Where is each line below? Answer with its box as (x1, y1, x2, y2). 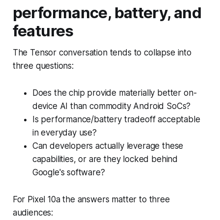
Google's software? (32, 167, 105, 177)
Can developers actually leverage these (32, 140, 184, 151)
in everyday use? (32, 127, 97, 137)
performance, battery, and (12, 3, 202, 22)
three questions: (12, 60, 74, 71)
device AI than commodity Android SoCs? (32, 101, 191, 111)
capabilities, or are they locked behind (32, 154, 178, 164)
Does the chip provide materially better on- (32, 87, 197, 98)
